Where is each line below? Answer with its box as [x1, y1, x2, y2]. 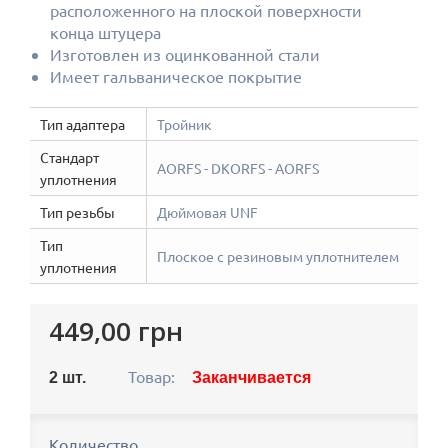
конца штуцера [50, 22, 161, 42]
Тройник [157, 115, 212, 133]
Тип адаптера [40, 115, 125, 133]
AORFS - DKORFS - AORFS [157, 159, 319, 177]
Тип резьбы [40, 203, 115, 221]
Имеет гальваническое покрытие [50, 66, 302, 86]
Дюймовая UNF [157, 203, 258, 221]
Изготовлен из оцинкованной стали [50, 44, 320, 64]
